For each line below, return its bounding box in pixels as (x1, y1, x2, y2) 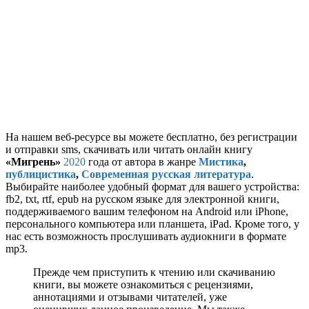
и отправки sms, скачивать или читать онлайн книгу (6, 143, 252, 156)
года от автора (86, 156, 159, 168)
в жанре (159, 156, 199, 168)
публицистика (6, 168, 76, 181)
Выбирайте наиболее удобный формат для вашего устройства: (6, 181, 299, 193)
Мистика (199, 156, 243, 168)
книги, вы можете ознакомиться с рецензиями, (33, 279, 253, 291)
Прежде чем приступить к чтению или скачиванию (33, 266, 275, 279)
